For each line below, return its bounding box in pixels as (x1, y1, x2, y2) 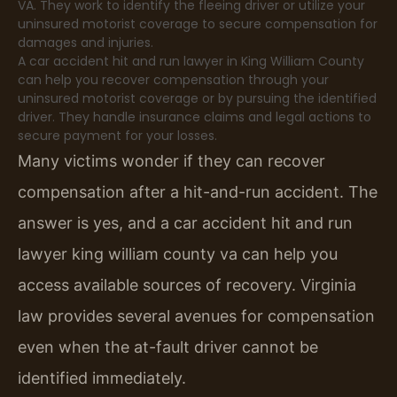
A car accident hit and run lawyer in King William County (18, 52, 364, 71)
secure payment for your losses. (18, 127, 217, 145)
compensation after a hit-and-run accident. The (18, 183, 378, 202)
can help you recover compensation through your (18, 71, 329, 90)
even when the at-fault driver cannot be (18, 338, 318, 357)
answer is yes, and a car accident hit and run (18, 214, 353, 233)
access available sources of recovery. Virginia (18, 276, 356, 295)
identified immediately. (18, 369, 186, 388)
